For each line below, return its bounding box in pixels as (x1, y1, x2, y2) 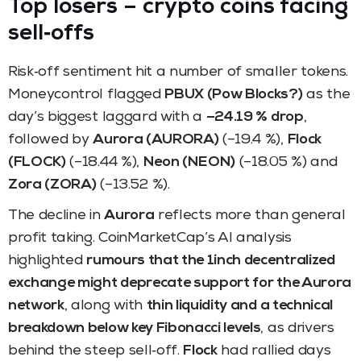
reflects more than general (154, 208, 346, 223)
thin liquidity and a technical (146, 298, 334, 313)
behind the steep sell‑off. (8, 343, 184, 359)
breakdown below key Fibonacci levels (8, 321, 261, 336)
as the (302, 87, 351, 102)
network (8, 298, 64, 313)
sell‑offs (8, 23, 94, 46)
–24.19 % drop (205, 110, 304, 125)
